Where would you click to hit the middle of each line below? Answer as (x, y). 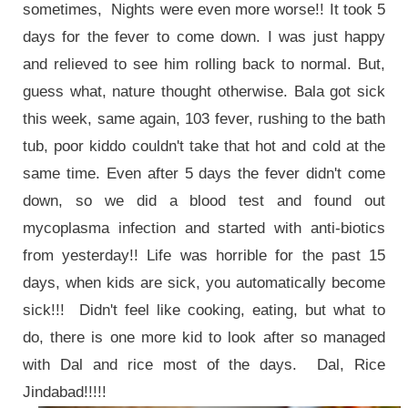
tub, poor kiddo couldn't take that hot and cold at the (204, 146)
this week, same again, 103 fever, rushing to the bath (204, 118)
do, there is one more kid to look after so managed (204, 337)
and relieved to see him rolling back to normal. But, (204, 64)
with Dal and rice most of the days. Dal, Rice (204, 364)
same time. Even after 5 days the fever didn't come (204, 173)
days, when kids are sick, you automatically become (204, 282)
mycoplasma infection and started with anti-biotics (204, 228)
